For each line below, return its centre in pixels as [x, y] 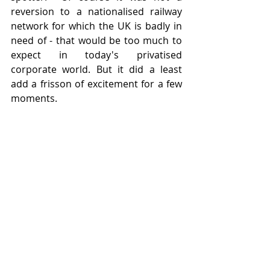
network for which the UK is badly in [96, 26]
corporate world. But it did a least [96, 69]
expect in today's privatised [96, 55]
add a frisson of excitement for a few [96, 84]
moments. [34, 98]
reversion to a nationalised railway [96, 11]
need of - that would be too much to [96, 40]
